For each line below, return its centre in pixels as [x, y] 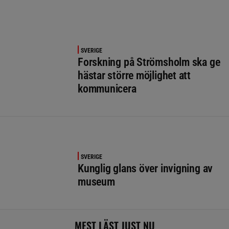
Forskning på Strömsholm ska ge [149, 62]
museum [96, 181]
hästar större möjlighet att [134, 75]
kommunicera [107, 88]
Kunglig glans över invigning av [145, 168]
